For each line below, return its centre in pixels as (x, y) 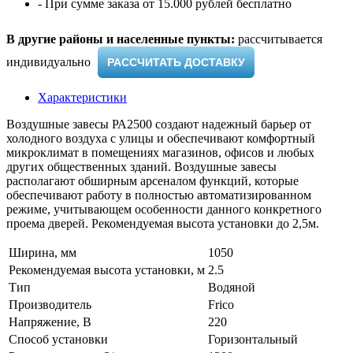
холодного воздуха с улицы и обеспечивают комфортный (161, 139)
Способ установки (58, 340)
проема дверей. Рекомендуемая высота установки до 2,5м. (163, 224)
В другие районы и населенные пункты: (121, 39)
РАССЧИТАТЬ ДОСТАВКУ (176, 63)
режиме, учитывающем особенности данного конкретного (164, 210)
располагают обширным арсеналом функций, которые (152, 181)
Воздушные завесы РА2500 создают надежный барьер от (159, 124)
